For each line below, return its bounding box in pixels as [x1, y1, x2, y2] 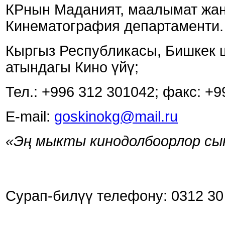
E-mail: [6, 108, 54, 125]
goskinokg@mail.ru [54, 108, 178, 125]
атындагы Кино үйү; [6, 59, 139, 76]
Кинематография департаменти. [6, 18, 223, 35]
